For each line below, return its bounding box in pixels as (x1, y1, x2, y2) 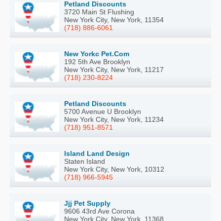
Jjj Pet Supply (64, 199, 110, 207)
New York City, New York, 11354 (64, 15, 164, 24)
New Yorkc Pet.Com (64, 49, 129, 58)
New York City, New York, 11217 (64, 65, 164, 74)
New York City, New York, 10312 (64, 165, 164, 173)
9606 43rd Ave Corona (64, 207, 135, 215)
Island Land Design (64, 149, 130, 157)
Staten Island (64, 157, 105, 165)
